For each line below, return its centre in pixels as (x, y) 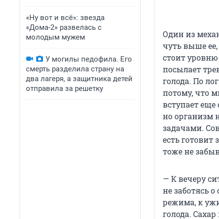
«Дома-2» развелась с (64, 27)
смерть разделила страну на (75, 69)
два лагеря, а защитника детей (79, 79)
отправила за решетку (65, 88)
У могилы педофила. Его (89, 59)
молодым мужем (55, 37)
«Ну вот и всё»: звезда (65, 18)
